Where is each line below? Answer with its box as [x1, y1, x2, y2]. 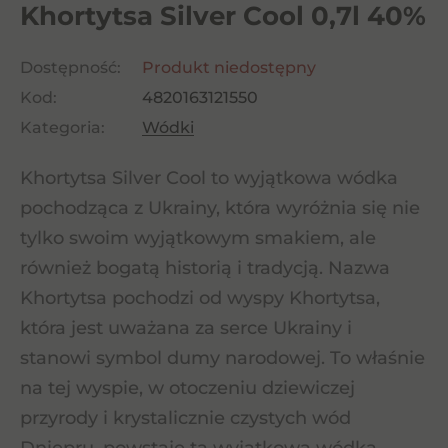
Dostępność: [20, 58, 121, 77]
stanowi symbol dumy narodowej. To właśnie [20, 347, 425, 369]
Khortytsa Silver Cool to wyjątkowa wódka [20, 167, 398, 189]
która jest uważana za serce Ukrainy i [20, 317, 352, 339]
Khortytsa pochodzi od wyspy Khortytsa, [20, 287, 380, 309]
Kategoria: [20, 118, 105, 137]
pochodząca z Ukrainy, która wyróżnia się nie [20, 197, 420, 219]
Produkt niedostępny [142, 58, 316, 77]
